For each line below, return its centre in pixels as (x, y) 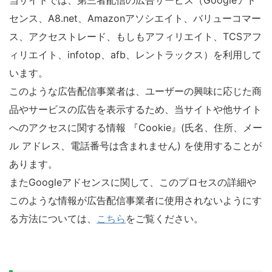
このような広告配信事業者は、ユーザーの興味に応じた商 (135, 91)
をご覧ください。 (165, 219)
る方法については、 (53, 219)
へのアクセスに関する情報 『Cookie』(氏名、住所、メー (136, 127)
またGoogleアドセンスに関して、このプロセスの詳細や (133, 182)
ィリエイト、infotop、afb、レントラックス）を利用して (135, 55)
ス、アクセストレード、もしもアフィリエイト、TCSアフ (135, 36)
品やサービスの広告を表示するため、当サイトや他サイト (135, 109)
